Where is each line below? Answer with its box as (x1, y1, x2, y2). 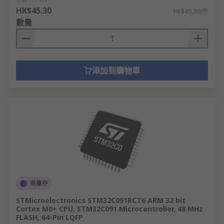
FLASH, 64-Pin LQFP (16, 212, 83, 222)
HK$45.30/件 (173, 7, 208, 15)
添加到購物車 (92, 65, 140, 76)
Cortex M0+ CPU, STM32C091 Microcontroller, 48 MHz (16, 204, 203, 213)
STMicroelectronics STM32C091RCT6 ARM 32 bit (16, 195, 185, 205)
